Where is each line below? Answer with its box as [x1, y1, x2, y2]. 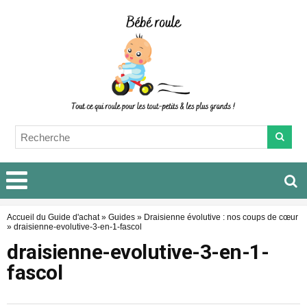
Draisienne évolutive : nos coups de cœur [144, 212, 298, 223]
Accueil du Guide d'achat [7, 212, 99, 223]
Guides [108, 212, 135, 223]
